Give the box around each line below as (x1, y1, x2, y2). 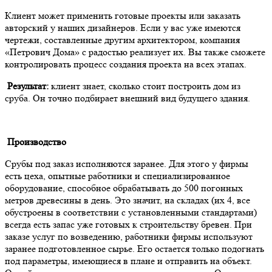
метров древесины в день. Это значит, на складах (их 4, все (5, 194, 250, 206)
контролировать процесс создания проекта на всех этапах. (5, 58, 246, 70)
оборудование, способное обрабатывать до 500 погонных (5, 182, 243, 194)
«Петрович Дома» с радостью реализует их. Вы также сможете (5, 46, 265, 58)
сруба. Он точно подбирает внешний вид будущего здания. (5, 92, 250, 104)
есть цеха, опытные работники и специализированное (5, 169, 230, 182)
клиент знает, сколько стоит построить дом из (49, 80, 240, 92)
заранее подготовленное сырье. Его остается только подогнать (5, 242, 264, 254)
